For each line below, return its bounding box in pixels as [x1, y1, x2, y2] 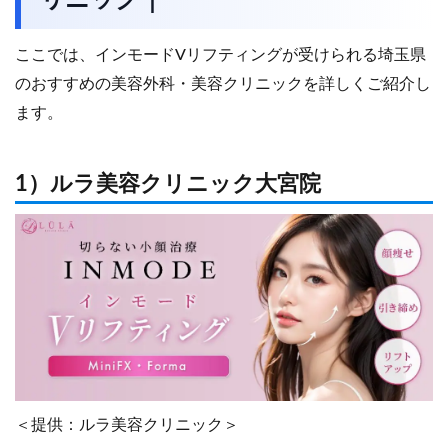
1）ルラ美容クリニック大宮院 [15, 173, 321, 195]
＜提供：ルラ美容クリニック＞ [15, 416, 239, 433]
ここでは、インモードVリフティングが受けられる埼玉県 [15, 47, 426, 63]
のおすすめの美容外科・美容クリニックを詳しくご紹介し [15, 76, 431, 92]
